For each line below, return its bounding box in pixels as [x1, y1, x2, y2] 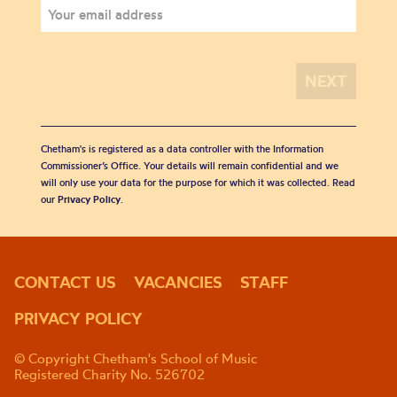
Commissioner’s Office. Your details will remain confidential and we [41, 159, 339, 172]
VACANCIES [134, 271, 222, 292]
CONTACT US [14, 271, 116, 292]
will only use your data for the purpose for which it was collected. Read [41, 175, 355, 189]
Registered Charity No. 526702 [14, 365, 205, 383]
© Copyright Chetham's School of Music [14, 349, 257, 367]
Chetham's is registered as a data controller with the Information [41, 142, 323, 155]
